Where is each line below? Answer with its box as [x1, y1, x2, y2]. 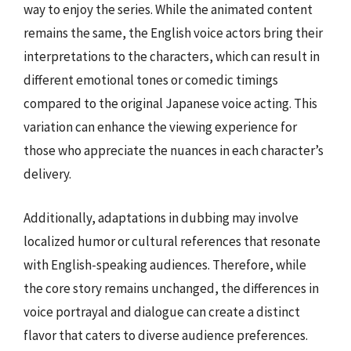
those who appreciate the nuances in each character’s [24, 142, 324, 159]
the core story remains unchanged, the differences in [24, 279, 319, 297]
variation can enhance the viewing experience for [24, 118, 297, 136]
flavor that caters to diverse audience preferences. [24, 326, 308, 344]
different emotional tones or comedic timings [24, 71, 278, 89]
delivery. [24, 165, 71, 183]
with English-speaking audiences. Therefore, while [24, 255, 306, 273]
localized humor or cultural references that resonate [24, 232, 320, 250]
